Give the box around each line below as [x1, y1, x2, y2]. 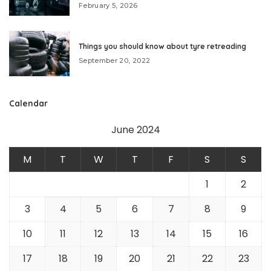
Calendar [9, 97, 48, 108]
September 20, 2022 [79, 56, 151, 65]
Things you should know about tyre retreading [79, 41, 246, 51]
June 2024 [111, 122, 160, 137]
